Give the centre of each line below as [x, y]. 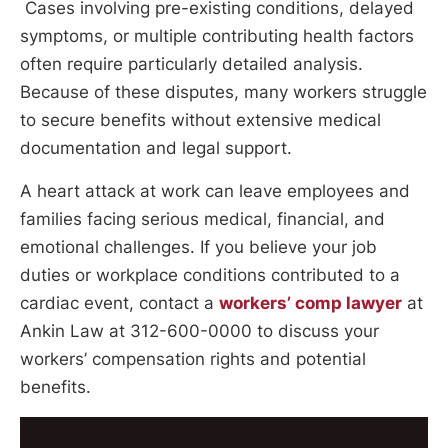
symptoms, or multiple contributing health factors [217, 35]
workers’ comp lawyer [310, 303]
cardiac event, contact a [119, 303]
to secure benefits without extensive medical [200, 119]
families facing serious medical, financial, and [202, 219]
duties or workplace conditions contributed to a [210, 275]
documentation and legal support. [156, 147]
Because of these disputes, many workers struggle [223, 91]
